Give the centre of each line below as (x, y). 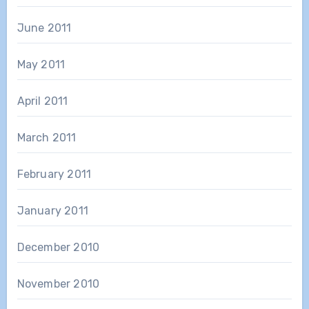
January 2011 (52, 210)
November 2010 (58, 283)
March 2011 (47, 137)
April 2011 (42, 101)
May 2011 (41, 64)
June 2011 (44, 28)
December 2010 (58, 247)
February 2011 (54, 174)
